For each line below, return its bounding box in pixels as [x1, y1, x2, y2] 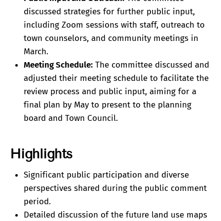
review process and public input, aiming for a [24, 86, 196, 97]
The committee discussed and [93, 60, 209, 71]
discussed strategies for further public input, [24, 6, 195, 17]
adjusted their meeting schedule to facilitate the [24, 73, 209, 84]
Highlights [10, 146, 73, 162]
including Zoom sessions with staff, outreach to [24, 20, 205, 31]
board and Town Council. [24, 113, 118, 124]
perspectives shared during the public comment [24, 183, 207, 194]
